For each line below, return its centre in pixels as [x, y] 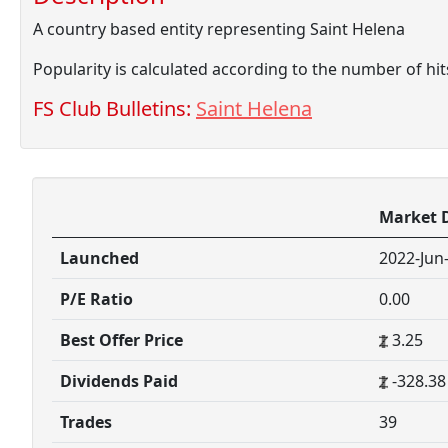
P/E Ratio [96, 299]
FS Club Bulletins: [114, 108]
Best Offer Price [121, 340]
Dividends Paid [119, 381]
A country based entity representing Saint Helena [219, 29]
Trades [86, 422]
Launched [99, 258]
